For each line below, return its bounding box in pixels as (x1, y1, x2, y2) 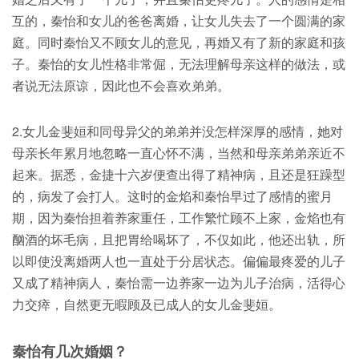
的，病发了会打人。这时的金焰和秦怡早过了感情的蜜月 (12, 187, 333, 205)
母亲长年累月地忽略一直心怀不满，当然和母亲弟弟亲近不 (12, 143, 345, 162)
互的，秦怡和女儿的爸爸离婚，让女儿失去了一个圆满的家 (12, 11, 345, 30)
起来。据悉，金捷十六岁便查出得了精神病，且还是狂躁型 (12, 165, 345, 184)
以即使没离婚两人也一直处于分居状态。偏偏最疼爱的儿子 (12, 252, 345, 270)
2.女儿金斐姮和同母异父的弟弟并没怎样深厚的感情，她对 (12, 122, 343, 140)
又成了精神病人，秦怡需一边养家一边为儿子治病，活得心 (12, 273, 345, 292)
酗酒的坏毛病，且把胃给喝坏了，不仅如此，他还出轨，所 (12, 230, 345, 248)
